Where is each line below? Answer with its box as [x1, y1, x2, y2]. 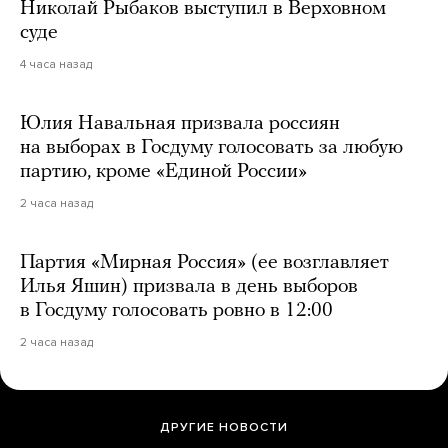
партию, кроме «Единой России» [20, 162, 307, 183]
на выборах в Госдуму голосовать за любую [20, 138, 403, 159]
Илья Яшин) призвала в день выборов [20, 277, 358, 298]
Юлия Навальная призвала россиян [20, 114, 340, 135]
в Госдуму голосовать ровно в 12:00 [20, 301, 333, 322]
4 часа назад [20, 57, 92, 72]
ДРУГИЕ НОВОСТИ [160, 420, 288, 435]
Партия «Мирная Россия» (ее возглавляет [20, 253, 389, 274]
